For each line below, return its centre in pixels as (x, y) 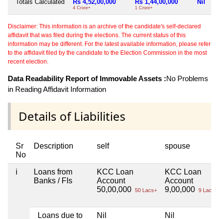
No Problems (187, 78)
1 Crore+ (144, 8)
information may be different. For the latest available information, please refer (109, 44)
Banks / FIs (53, 180)
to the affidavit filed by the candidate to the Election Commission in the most (107, 53)
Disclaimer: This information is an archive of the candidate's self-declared (104, 26)
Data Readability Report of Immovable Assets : (87, 78)
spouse (177, 146)
